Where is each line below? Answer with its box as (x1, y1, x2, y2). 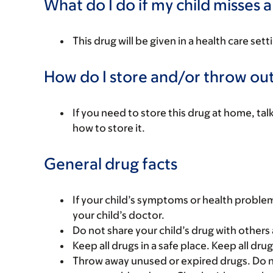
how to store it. (73, 122, 145, 134)
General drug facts (44, 154, 177, 172)
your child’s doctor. (73, 209, 165, 221)
